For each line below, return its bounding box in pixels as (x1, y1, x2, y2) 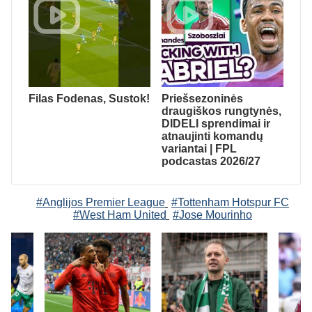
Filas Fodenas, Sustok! (29, 92, 150, 104)
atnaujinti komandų (162, 130, 263, 142)
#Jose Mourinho (173, 208, 252, 221)
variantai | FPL (162, 142, 237, 155)
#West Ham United (73, 208, 166, 221)
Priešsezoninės (162, 92, 243, 104)
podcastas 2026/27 (162, 155, 260, 167)
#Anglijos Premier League (36, 196, 165, 208)
